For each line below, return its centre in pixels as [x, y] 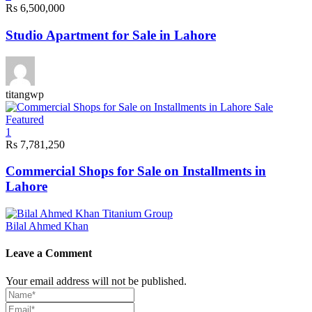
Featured [25, 119]
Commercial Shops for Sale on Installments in [136, 171]
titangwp [25, 94]
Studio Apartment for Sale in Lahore [111, 36]
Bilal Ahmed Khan [47, 226]
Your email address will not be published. [96, 281]
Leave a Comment [49, 253]
